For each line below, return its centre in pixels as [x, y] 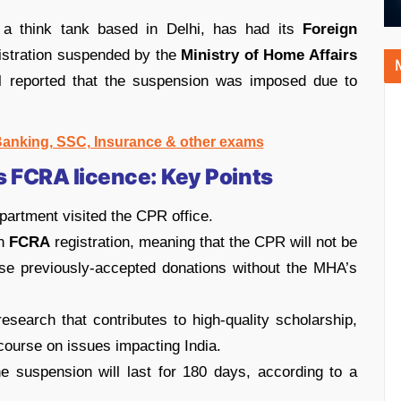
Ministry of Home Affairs [269, 55]
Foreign [330, 29]
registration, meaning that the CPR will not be [204, 242]
